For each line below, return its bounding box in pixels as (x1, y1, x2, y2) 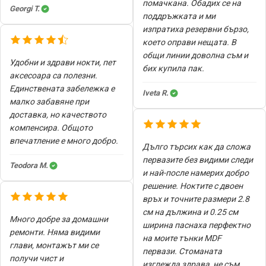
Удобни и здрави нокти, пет (9, 57, 116, 67)
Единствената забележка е (9, 83, 115, 93)
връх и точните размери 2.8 (142, 194, 249, 204)
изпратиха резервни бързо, (142, 24, 249, 34)
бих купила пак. (142, 63, 204, 73)
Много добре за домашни (9, 214, 108, 224)
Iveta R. (142, 88, 169, 97)
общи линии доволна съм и (142, 50, 248, 60)
